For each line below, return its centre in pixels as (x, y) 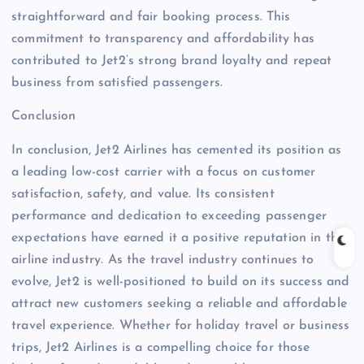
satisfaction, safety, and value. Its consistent (143, 194)
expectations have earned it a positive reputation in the (178, 238)
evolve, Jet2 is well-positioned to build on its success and (181, 282)
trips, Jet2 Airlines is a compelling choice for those (161, 347)
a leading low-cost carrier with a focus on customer (164, 172)
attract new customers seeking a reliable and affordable (179, 303)
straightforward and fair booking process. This (151, 17)
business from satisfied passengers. (117, 83)
